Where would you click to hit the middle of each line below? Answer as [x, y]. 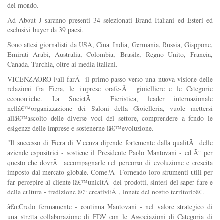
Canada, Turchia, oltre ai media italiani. [63, 64]
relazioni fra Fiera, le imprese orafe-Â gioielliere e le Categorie [110, 88]
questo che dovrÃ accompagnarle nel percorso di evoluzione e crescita [110, 162]
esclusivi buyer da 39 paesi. [45, 29]
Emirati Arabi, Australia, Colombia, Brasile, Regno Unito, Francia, [110, 54]
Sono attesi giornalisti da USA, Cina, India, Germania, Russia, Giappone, [110, 44]
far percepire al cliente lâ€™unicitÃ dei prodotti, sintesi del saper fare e [110, 182]
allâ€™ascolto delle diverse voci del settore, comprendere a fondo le [110, 118]
